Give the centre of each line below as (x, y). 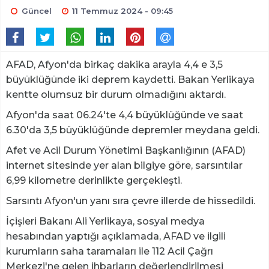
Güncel (36, 11)
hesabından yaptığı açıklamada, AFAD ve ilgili (116, 237)
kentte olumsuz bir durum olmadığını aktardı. (116, 95)
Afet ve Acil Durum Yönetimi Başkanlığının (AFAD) (126, 151)
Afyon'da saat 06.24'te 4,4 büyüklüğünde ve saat (125, 115)
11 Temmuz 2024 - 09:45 (123, 11)
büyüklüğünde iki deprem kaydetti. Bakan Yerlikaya (130, 80)
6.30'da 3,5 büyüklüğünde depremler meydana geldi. (133, 130)
